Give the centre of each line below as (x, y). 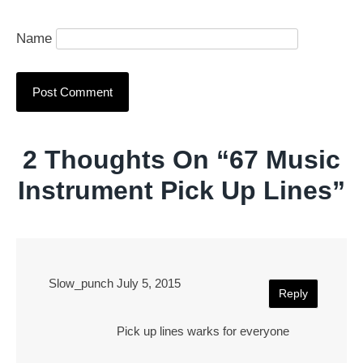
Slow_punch (81, 283)
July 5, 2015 (149, 283)
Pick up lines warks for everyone (203, 331)
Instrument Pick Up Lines (175, 190)
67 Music (285, 159)
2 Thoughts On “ (126, 159)
